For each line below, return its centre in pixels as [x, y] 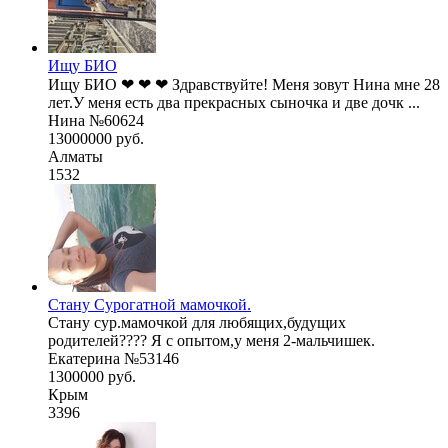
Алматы [75, 156]
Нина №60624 [96, 120]
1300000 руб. [92, 376]
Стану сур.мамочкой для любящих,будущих [197, 322]
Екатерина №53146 [113, 358]
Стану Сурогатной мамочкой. [149, 304]
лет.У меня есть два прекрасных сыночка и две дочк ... [234, 102]
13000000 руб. [96, 138]
